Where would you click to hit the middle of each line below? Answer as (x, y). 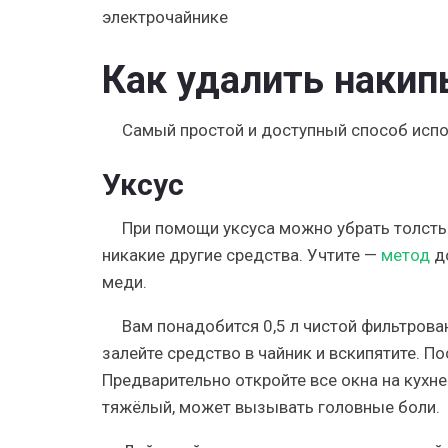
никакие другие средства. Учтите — (241, 254)
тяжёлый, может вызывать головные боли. (271, 406)
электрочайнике (165, 16)
